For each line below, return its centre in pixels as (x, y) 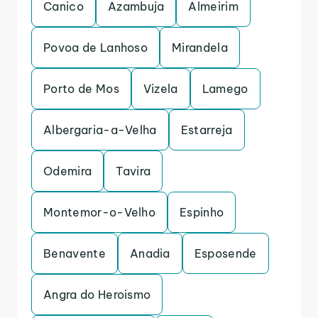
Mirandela (200, 48)
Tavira (133, 171)
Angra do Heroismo (97, 295)
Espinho (202, 212)
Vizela (160, 89)
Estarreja (207, 130)
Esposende (225, 253)
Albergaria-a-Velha (100, 130)
